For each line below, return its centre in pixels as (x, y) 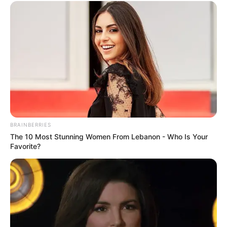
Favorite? (25, 146)
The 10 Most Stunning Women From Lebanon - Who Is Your (109, 136)
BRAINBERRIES (31, 124)
